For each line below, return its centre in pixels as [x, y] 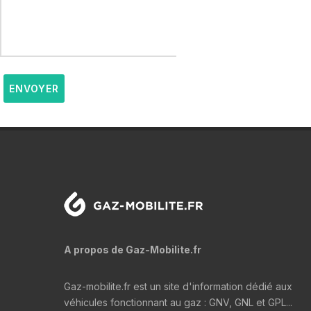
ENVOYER [34, 88]
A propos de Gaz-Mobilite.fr [133, 249]
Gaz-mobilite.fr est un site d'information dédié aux [178, 286]
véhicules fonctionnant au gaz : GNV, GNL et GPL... [178, 302]
